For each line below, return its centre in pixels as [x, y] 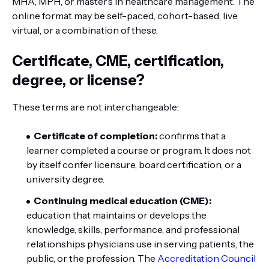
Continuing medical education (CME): [122, 201]
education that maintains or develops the [116, 215]
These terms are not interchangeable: [95, 107]
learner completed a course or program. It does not [139, 150]
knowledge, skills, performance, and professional [133, 229]
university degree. [65, 179]
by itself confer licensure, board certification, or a [134, 165]
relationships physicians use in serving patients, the [140, 244]
